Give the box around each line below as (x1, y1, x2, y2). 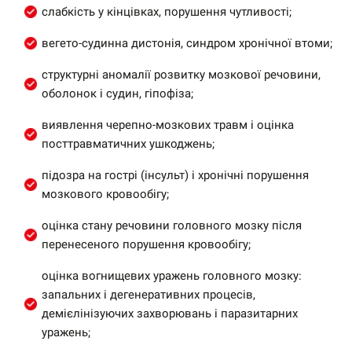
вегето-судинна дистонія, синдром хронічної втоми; (42, 36, 332, 50)
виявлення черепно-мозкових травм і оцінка (42, 118, 294, 132)
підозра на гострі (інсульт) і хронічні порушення (42, 168, 309, 182)
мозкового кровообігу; (42, 187, 169, 201)
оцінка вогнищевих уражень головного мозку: (42, 269, 302, 283)
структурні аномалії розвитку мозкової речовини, (42, 68, 321, 82)
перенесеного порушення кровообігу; (42, 237, 251, 251)
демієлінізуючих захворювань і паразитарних (42, 306, 298, 321)
